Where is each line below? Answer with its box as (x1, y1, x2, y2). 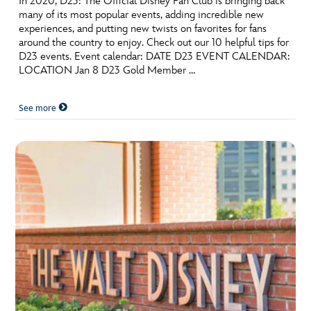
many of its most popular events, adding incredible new (19, 8, 264, 22)
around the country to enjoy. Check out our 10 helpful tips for (19, 35, 289, 49)
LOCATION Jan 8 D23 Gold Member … (19, 63, 196, 77)
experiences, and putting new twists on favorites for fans (19, 22, 267, 35)
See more (19, 102, 59, 114)
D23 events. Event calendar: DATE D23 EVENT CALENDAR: (19, 49, 291, 63)
